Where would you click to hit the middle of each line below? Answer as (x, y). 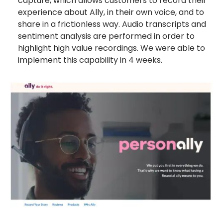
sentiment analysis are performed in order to (106, 36)
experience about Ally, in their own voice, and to (111, 12)
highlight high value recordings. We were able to (111, 48)
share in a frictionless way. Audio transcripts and (112, 24)
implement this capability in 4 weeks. (90, 60)
